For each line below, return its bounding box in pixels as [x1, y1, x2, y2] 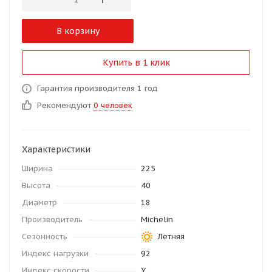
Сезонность [22, 231, 67, 242]
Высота [22, 180, 50, 191]
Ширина [22, 163, 53, 174]
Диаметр [22, 197, 57, 208]
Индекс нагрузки [22, 248, 89, 259]
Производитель [22, 214, 83, 225]
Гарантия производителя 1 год [37, 83, 158, 94]
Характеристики [22, 144, 90, 155]
